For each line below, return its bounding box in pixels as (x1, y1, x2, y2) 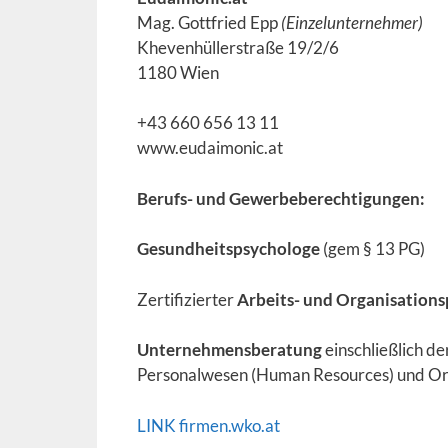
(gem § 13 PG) (320, 238, 425, 259)
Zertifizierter (137, 288, 237, 310)
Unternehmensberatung (137, 339, 322, 360)
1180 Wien (137, 61, 219, 83)
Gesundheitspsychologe (137, 238, 320, 259)
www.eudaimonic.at (137, 137, 283, 158)
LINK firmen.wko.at (137, 414, 280, 436)
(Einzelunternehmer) (281, 11, 423, 33)
